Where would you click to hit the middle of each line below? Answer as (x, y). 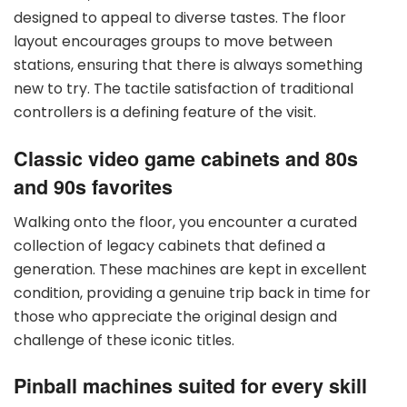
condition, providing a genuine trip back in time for (192, 293)
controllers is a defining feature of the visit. (165, 113)
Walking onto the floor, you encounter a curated (185, 222)
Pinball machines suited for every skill (190, 386)
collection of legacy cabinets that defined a (169, 245)
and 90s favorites (93, 187)
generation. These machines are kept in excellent (190, 269)
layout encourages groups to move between (173, 42)
